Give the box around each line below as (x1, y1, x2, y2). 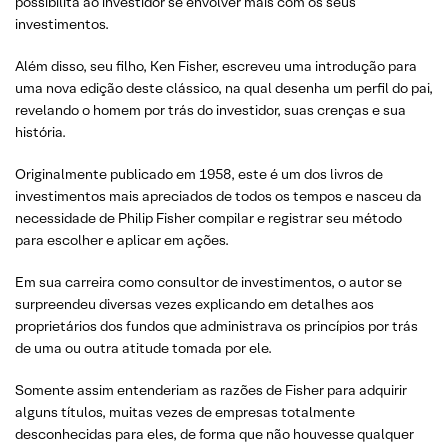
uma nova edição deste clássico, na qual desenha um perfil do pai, (15, 78, 433, 97)
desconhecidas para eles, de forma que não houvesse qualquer (15, 424, 414, 443)
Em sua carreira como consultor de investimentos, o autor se (15, 272, 402, 291)
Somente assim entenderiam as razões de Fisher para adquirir (15, 380, 407, 399)
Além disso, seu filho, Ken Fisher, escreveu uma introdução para (15, 56, 417, 75)
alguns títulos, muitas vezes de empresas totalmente (15, 402, 355, 421)
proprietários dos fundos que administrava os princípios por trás (15, 316, 418, 335)
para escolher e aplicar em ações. (15, 230, 229, 249)
